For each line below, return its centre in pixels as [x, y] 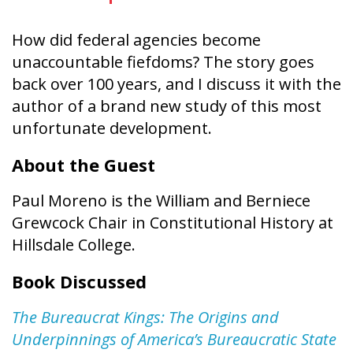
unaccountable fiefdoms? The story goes [163, 61]
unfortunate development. [112, 128]
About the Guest [84, 164]
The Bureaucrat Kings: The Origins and [145, 317]
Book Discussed [79, 281]
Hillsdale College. [74, 244]
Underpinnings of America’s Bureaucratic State [174, 339]
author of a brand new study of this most [167, 106]
